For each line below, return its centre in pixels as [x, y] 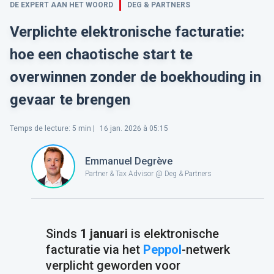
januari [107, 234]
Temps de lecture [39, 128]
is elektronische [173, 234]
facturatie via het [94, 250]
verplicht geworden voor [113, 265]
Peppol [162, 250]
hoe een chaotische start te [101, 54]
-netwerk [206, 250]
